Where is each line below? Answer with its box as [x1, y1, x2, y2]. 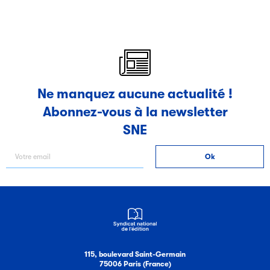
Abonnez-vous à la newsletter [42, 104, 228, 119]
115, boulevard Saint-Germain [84, 250, 186, 259]
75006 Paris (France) [99, 260, 171, 268]
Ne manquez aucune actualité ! [37, 86, 233, 101]
